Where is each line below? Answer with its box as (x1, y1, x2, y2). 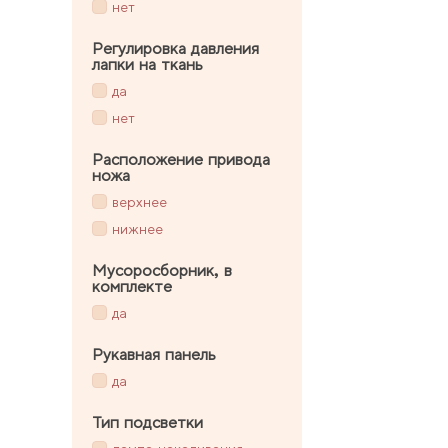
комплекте (92, 276, 172, 296)
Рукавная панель (92, 344, 216, 364)
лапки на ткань (92, 54, 203, 74)
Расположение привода (92, 149, 270, 169)
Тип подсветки (92, 412, 203, 432)
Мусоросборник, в (92, 260, 232, 280)
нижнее (112, 221, 163, 238)
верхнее (112, 194, 167, 211)
